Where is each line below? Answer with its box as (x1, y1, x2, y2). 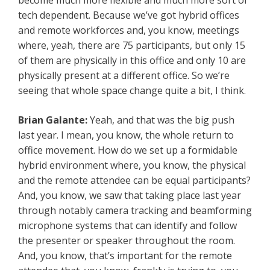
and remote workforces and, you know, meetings (18, 24, 239, 37)
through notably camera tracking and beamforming (18, 204, 252, 218)
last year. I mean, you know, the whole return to (18, 128, 234, 142)
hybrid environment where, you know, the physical (18, 159, 246, 172)
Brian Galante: (18, 113, 90, 127)
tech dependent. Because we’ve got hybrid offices (18, 8, 239, 22)
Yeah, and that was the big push (90, 113, 234, 127)
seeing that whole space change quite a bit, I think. (18, 84, 246, 98)
